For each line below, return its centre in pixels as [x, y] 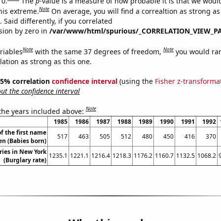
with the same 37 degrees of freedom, [99, 51]
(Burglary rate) [25, 160]
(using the [136, 81]
